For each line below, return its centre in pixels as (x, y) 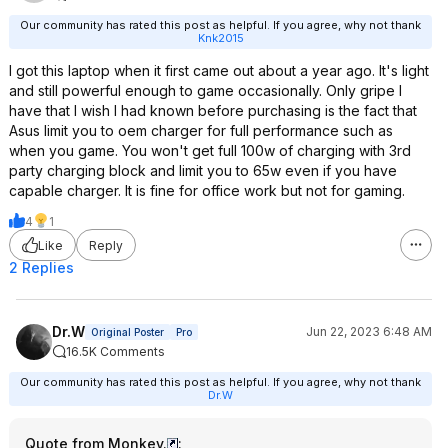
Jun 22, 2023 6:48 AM (369, 331)
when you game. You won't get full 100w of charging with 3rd (210, 150)
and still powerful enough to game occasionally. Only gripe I (205, 90)
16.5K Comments (115, 351)
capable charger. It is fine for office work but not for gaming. (207, 190)
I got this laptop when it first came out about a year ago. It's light (219, 70)
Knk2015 (220, 38)
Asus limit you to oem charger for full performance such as (201, 130)
